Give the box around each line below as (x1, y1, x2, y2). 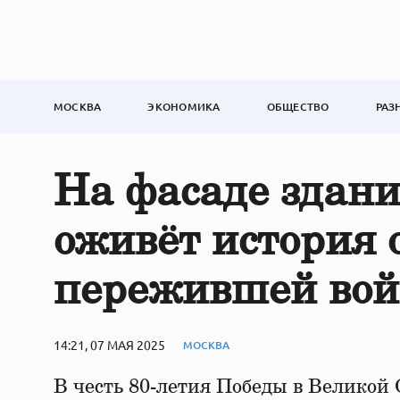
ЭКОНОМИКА (147, 99, 221, 114)
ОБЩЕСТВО (266, 99, 329, 114)
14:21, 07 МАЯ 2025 (54, 337, 165, 353)
